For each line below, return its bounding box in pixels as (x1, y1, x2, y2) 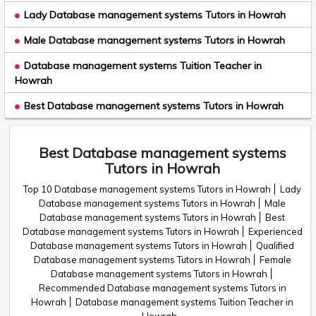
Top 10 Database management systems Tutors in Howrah (23, 183, 271, 195)
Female (259, 254, 291, 265)
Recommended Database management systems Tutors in (38, 282, 286, 293)
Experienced (248, 226, 303, 237)
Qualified (256, 240, 294, 251)
